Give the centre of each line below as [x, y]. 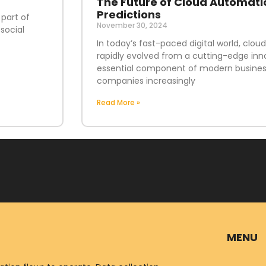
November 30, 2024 [132, 25]
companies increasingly [146, 80]
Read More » [118, 102]
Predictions [129, 14]
